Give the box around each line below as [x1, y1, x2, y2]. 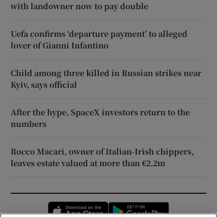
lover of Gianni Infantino [11, 40, 109, 51]
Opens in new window [108, 203, 178, 211]
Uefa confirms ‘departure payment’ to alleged [11, 28, 188, 40]
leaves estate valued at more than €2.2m [11, 157, 166, 169]
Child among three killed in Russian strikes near [11, 67, 202, 79]
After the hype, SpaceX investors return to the [11, 107, 190, 118]
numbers [11, 118, 47, 130]
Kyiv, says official [11, 79, 77, 91]
